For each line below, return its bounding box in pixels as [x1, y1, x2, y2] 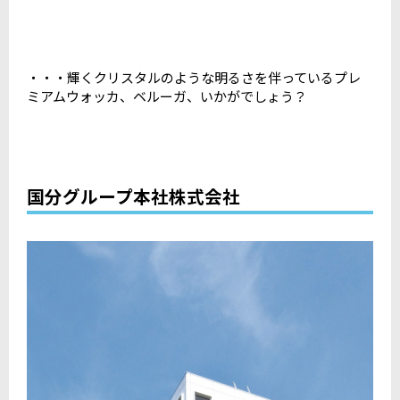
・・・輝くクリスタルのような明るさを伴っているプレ [27, 67, 361, 87]
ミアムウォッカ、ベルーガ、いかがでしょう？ [27, 86, 307, 105]
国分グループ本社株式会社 [27, 182, 240, 209]
